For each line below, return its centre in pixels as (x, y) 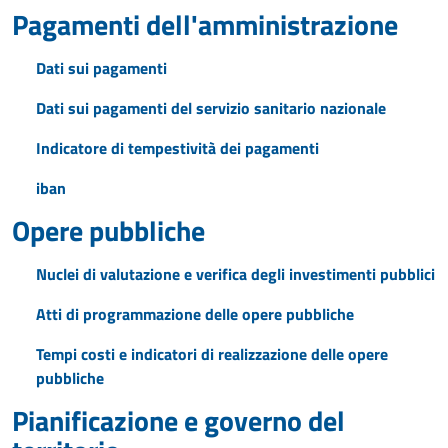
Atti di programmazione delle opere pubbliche (195, 314)
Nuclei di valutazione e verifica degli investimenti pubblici (235, 274)
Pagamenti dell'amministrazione (205, 24)
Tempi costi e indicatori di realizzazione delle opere (212, 354)
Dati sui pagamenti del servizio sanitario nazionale (211, 108)
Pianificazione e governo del (178, 420)
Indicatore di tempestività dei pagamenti (177, 148)
